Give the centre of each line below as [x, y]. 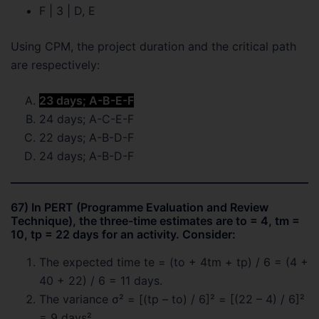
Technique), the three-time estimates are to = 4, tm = [155, 221]
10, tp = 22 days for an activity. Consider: [123, 234]
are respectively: [55, 65]
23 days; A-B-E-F [87, 100]
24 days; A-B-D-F [87, 156]
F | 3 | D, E [67, 11]
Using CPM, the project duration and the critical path [153, 46]
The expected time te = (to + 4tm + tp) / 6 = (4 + [174, 262]
